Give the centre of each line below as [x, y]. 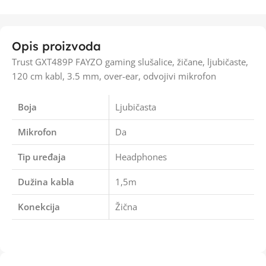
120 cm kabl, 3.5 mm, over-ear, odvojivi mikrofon [114, 76]
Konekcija [39, 207]
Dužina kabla [46, 182]
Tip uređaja [42, 157]
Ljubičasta [136, 107]
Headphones [141, 157]
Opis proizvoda [56, 46]
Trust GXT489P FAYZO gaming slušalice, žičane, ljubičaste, [130, 62]
